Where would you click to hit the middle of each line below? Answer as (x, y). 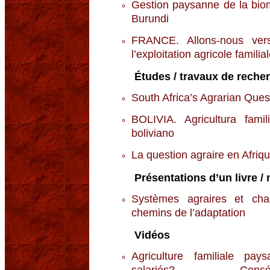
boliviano (153, 133)
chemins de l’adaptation (188, 212)
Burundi (150, 18)
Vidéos (152, 235)
